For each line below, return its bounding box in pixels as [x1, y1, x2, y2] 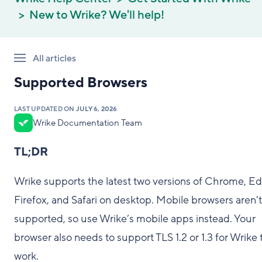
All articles [33, 52, 76, 65]
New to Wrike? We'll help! [29, 8, 164, 23]
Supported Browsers [14, 74, 147, 92]
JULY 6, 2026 [75, 105, 118, 113]
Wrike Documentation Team [33, 117, 142, 129]
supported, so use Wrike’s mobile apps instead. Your [14, 212, 256, 226]
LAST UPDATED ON [14, 105, 76, 113]
